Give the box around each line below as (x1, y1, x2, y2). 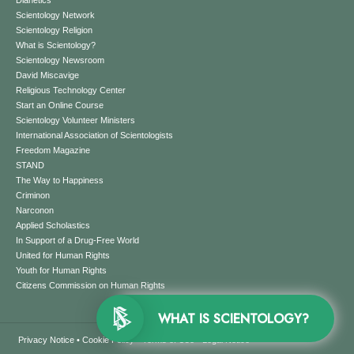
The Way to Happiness (16, 175, 104, 186)
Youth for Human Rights (16, 265, 107, 276)
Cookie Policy (82, 335, 134, 345)
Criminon (16, 190, 51, 201)
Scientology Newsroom (16, 55, 105, 66)
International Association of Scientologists (16, 130, 174, 141)
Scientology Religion (16, 25, 93, 36)
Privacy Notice (18, 335, 74, 345)
